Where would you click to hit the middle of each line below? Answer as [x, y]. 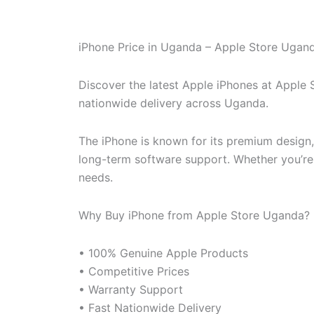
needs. [96, 177]
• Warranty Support [131, 289]
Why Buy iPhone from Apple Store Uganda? [194, 215]
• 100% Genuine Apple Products [163, 253]
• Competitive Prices [134, 271]
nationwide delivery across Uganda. [173, 103]
